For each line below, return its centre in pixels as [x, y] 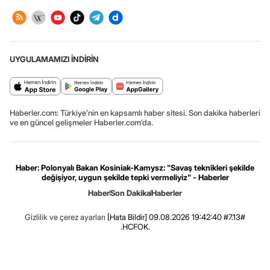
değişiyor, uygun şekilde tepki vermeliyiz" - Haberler [135, 177]
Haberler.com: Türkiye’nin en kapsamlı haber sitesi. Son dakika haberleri [135, 113]
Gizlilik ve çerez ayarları [65, 217]
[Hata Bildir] [127, 217]
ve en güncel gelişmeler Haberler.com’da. [81, 123]
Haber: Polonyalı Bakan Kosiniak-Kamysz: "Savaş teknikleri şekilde [135, 168]
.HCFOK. [135, 227]
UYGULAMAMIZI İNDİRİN [54, 59]
